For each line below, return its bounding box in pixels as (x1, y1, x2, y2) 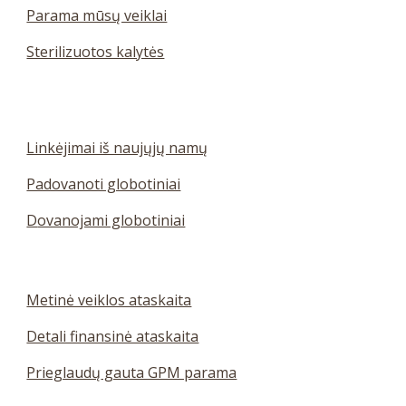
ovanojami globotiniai (37, 210, 186, 230)
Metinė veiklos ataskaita (26, 290, 192, 310)
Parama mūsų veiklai (26, 5, 168, 25)
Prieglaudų (26, 362, 101, 382)
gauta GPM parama (101, 362, 237, 382)
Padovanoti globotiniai (26, 174, 181, 194)
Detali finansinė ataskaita (26, 326, 199, 346)
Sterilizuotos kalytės (26, 42, 165, 62)
